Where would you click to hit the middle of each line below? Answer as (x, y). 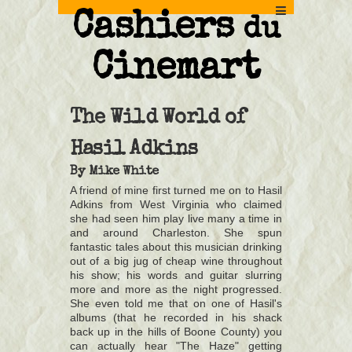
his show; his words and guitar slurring (176, 275)
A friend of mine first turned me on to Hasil (176, 191)
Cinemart (176, 70)
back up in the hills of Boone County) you (176, 332)
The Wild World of (158, 118)
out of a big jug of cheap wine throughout (176, 261)
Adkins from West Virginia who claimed (176, 205)
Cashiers (158, 29)
